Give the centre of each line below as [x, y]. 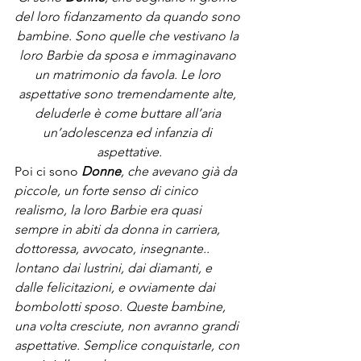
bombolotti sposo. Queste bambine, [122, 307]
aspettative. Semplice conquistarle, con [129, 345]
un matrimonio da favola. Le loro [129, 75]
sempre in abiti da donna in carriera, [119, 229]
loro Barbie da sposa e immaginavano [129, 55]
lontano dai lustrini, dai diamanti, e [115, 268]
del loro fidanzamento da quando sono [129, 17]
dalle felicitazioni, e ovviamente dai [116, 287]
